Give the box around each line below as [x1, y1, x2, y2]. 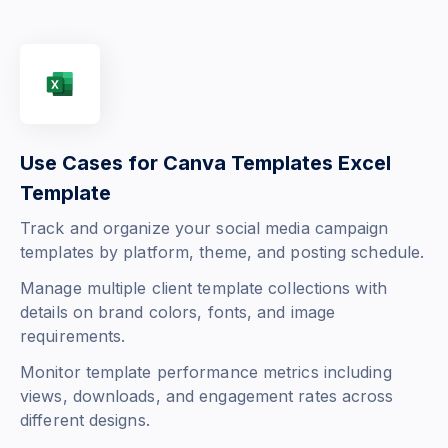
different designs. [20, 410, 150, 431]
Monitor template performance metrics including [20, 362, 392, 383]
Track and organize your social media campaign [20, 218, 389, 239]
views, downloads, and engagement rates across [20, 386, 394, 407]
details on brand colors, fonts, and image [20, 302, 336, 323]
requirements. [20, 326, 126, 347]
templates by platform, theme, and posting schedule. [20, 242, 425, 263]
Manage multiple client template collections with [20, 278, 387, 299]
